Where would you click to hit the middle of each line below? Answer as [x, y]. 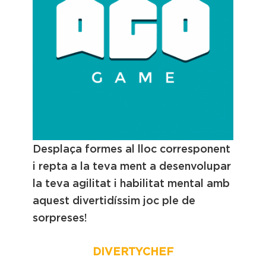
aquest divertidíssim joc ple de [114, 200]
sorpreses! [60, 218]
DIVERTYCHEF [133, 251]
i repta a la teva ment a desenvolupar [132, 166]
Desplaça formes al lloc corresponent [132, 149]
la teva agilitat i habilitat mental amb [131, 183]
